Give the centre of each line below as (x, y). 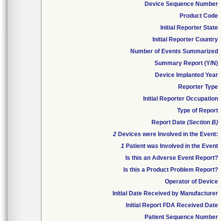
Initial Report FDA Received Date (172, 205)
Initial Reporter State (189, 28)
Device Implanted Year (186, 75)
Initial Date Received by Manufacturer (165, 193)
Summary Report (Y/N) (186, 63)
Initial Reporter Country (185, 39)
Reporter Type (198, 87)
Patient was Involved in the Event (171, 146)
